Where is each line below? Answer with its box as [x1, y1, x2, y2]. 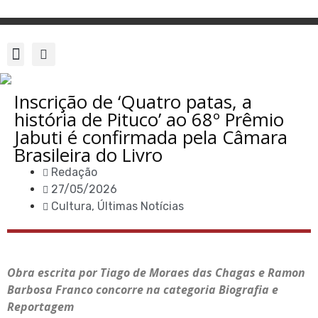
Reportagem [7, 299, 74, 314]
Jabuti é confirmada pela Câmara [14, 125, 287, 150]
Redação [51, 165, 97, 179]
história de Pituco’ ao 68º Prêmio [14, 107, 284, 132]
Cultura [51, 199, 92, 213]
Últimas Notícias [97, 199, 184, 213]
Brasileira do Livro [14, 143, 163, 168]
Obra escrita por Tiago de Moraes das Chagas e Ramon [7, 265, 305, 280]
